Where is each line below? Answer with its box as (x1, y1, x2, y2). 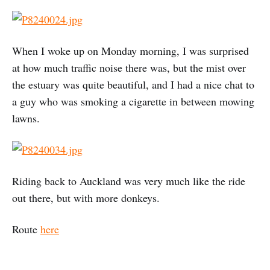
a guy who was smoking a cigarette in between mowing (12, 93, 254, 108)
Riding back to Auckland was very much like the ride (12, 173, 245, 188)
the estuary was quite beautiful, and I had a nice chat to (12, 77, 254, 92)
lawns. (12, 110, 40, 125)
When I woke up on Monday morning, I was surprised (12, 43, 249, 58)
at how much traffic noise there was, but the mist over (12, 60, 246, 75)
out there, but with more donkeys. (12, 190, 160, 205)
